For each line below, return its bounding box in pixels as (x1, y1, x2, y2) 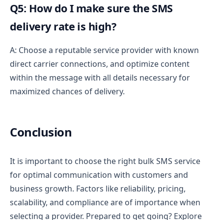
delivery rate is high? (10, 19, 116, 33)
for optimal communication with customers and (10, 169, 188, 180)
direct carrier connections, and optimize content (10, 58, 190, 69)
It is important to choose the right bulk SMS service (10, 155, 200, 166)
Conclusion (10, 123, 72, 140)
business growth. (10, 183, 74, 194)
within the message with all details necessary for (10, 72, 190, 83)
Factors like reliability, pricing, (76, 183, 186, 194)
